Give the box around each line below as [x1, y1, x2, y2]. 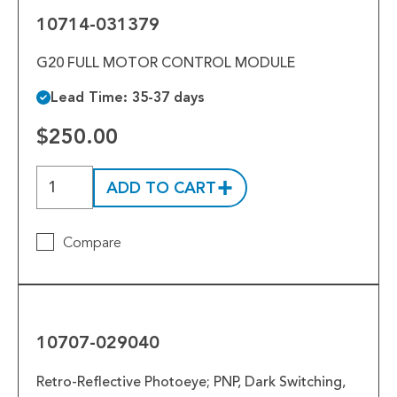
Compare [63, 234, 121, 253]
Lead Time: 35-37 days [51, 89, 205, 106]
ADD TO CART [106, 177, 216, 198]
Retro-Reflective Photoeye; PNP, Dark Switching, [36, 372, 346, 391]
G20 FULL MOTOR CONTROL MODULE [36, 54, 295, 73]
